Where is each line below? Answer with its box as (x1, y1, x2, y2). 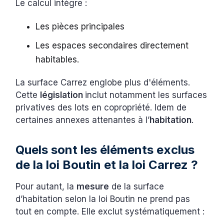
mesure (76, 181, 109, 191)
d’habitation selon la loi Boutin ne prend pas (15, 193, 190, 204)
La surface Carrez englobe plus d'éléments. (15, 77, 190, 87)
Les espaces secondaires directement (35, 40, 189, 50)
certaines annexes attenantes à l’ (15, 114, 150, 125)
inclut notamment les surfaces (85, 89, 207, 100)
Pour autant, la (15, 181, 77, 191)
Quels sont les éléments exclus (15, 142, 195, 157)
